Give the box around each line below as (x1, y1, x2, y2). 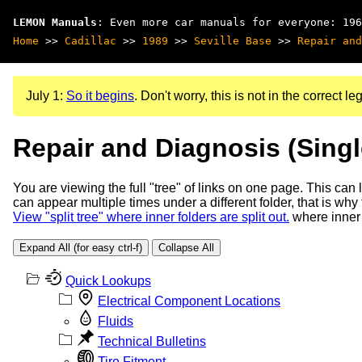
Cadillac (65, 35, 116, 47)
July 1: (26, 89, 66, 103)
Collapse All (158, 241, 214, 254)
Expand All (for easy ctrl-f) (19, 241, 142, 254)
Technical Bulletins (98, 334, 206, 348)
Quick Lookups (65, 273, 151, 288)
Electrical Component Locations (98, 293, 280, 308)
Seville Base (194, 35, 271, 47)
